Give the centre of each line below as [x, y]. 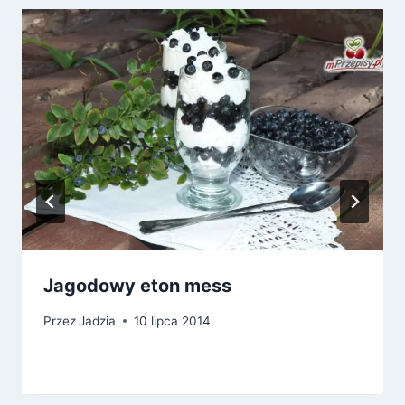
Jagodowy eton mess [137, 285]
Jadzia [98, 320]
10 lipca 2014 [173, 320]
